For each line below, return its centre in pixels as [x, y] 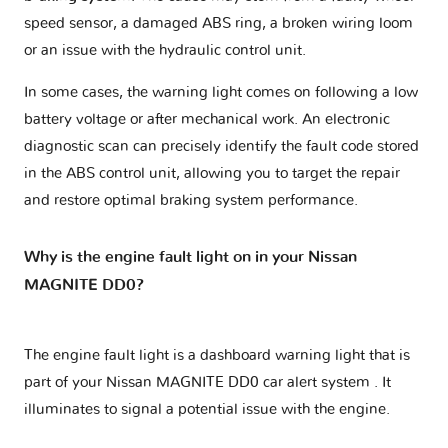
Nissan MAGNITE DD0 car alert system [240, 383]
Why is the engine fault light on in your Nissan [190, 257]
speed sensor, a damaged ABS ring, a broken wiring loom [218, 24]
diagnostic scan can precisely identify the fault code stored [221, 147]
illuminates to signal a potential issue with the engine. [207, 410]
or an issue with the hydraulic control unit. [165, 51]
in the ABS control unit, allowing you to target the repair [212, 174]
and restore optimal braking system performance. [191, 201]
